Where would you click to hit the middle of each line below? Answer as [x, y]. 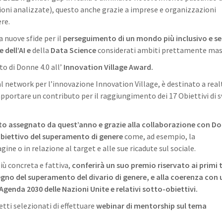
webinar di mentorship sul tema [151, 206]
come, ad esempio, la [160, 136]
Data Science [73, 50]
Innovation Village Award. [108, 67]
